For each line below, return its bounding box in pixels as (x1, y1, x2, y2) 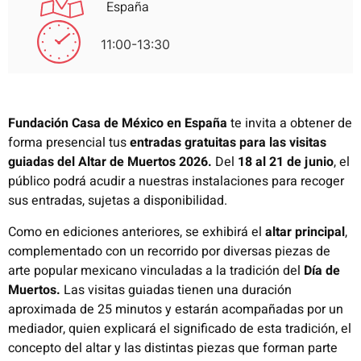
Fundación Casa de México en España (8, 114, 227, 134)
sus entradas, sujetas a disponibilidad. (8, 191, 227, 211)
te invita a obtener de (227, 114, 352, 134)
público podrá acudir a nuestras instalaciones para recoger (8, 172, 344, 192)
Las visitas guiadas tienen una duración (60, 280, 292, 300)
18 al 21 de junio (238, 152, 334, 172)
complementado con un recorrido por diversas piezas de (8, 241, 330, 261)
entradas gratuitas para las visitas (130, 133, 326, 153)
